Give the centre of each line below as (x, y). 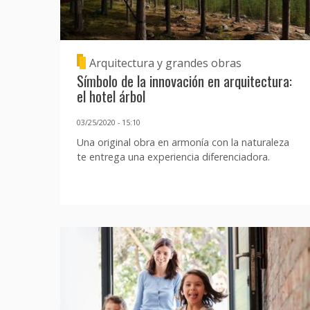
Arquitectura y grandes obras (166, 63)
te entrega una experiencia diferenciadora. (173, 156)
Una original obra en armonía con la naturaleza (183, 142)
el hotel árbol (111, 96)
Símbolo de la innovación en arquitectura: (184, 81)
